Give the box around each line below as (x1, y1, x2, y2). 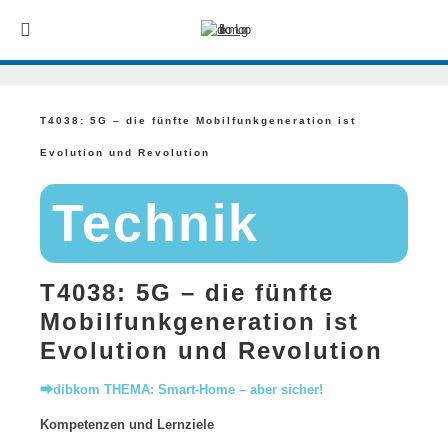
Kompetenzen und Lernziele (40, 417, 214, 432)
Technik (52, 194, 259, 252)
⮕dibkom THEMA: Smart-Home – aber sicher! (40, 382, 323, 397)
